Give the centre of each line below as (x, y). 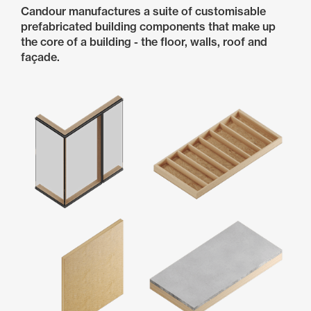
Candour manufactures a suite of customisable (143, 11)
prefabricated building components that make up (148, 26)
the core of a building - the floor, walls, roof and (144, 42)
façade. (40, 57)
